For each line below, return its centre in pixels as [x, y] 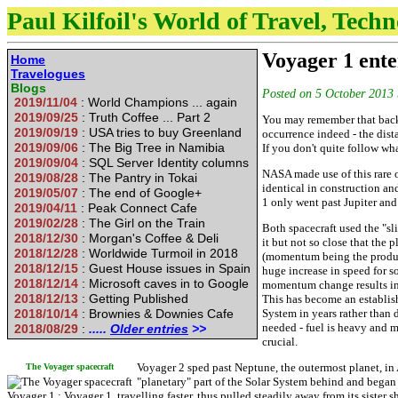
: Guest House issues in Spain [166, 268]
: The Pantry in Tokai [139, 178]
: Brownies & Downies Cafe [158, 314]
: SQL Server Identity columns [165, 163]
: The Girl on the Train [143, 223]
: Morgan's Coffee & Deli [150, 238]
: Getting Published [135, 298]
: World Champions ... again [159, 102]
